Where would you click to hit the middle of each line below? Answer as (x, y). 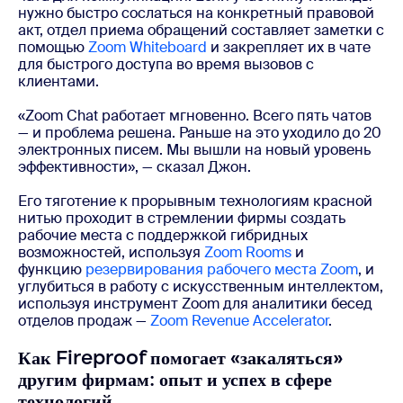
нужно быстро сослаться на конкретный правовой (196, 13)
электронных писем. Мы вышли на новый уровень (194, 149)
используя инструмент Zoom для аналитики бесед (195, 303)
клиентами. (58, 81)
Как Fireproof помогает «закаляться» (180, 357)
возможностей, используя (111, 252)
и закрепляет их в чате (289, 47)
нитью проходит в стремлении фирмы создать (182, 218)
